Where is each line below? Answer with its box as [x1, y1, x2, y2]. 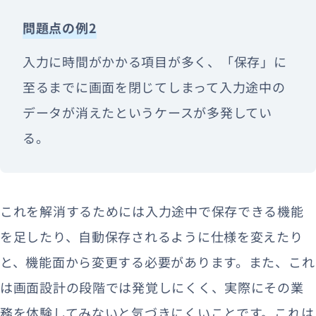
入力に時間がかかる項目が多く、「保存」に [23, 51, 287, 71]
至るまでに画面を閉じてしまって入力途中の [23, 77, 286, 96]
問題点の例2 [23, 18, 97, 37]
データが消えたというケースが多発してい [23, 102, 272, 121]
